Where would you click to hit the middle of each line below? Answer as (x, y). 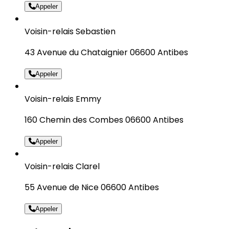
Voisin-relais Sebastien (70, 31)
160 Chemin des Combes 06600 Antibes (104, 120)
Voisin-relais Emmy (63, 99)
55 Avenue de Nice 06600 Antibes (92, 187)
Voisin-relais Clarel (62, 166)
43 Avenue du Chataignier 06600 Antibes (106, 52)
